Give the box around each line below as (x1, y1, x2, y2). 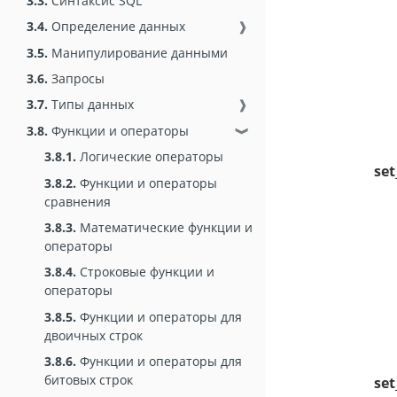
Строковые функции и (76, 263, 214, 281)
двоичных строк (44, 326, 143, 344)
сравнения (44, 192, 111, 210)
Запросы (48, 70, 105, 88)
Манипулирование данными (48, 43, 228, 61)
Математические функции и (76, 219, 253, 237)
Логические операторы (76, 148, 223, 166)
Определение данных (48, 18, 185, 35)
